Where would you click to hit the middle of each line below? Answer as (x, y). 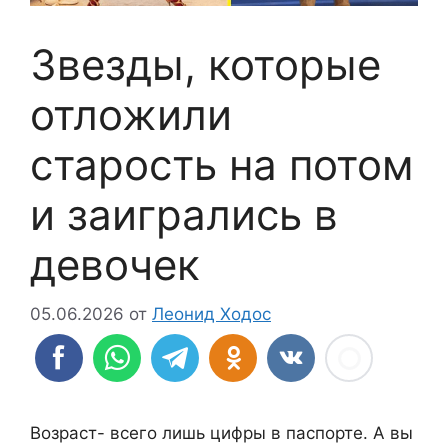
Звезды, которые (205, 65)
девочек (115, 265)
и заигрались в (184, 215)
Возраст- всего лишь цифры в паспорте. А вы (221, 432)
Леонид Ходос (211, 313)
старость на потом (222, 165)
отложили (131, 115)
